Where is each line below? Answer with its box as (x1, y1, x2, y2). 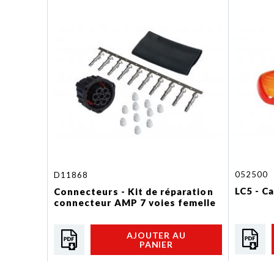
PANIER (139, 239, 174, 250)
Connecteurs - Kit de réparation (54, 186, 213, 197)
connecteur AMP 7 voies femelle (54, 197, 217, 208)
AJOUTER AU (126, 230, 187, 240)
